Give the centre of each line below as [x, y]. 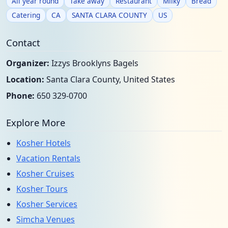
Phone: [20, 96]
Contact [23, 42]
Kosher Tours [42, 189]
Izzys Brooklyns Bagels [94, 63]
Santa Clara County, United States [110, 79]
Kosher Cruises [45, 174]
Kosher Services [47, 204]
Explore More [36, 122]
